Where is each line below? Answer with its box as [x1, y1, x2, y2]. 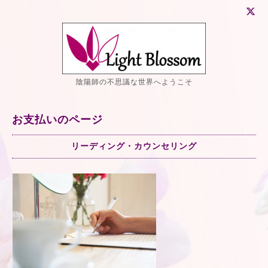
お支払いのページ [12, 114, 103, 126]
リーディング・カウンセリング [71, 141, 197, 151]
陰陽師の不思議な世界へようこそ [75, 78, 193, 86]
